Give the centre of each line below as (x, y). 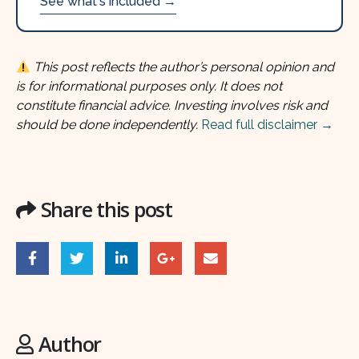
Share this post (106, 209)
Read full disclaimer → (267, 125)
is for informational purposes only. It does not (149, 87)
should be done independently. (107, 125)
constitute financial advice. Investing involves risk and (172, 106)
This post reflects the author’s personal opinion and (184, 67)
